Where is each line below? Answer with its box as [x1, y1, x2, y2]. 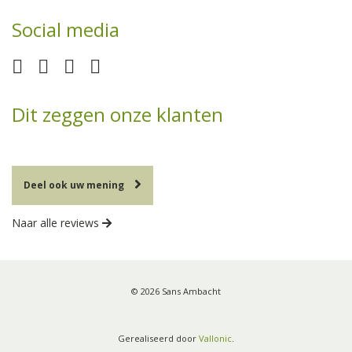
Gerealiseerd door [118, 332, 199, 344]
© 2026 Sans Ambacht [131, 284, 221, 297]
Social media [12, 16, 119, 42]
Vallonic [199, 332, 232, 344]
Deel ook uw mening [24, 178, 124, 192]
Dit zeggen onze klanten [12, 101, 223, 127]
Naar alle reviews [12, 214, 102, 230]
